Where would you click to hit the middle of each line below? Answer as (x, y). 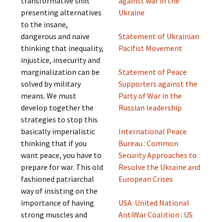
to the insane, (45, 24)
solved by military (51, 84)
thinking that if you (54, 143)
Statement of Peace (152, 72)
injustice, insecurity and (61, 60)
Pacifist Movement (150, 48)
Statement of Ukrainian (159, 36)
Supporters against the (158, 84)
